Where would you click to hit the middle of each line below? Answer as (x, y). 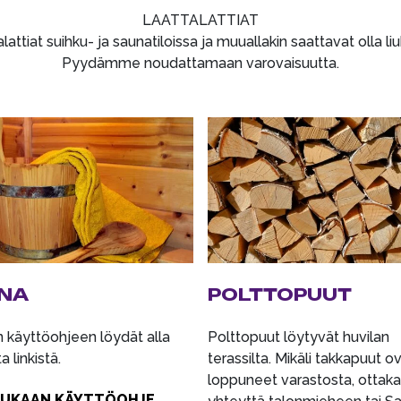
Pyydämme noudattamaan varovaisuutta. (200, 63)
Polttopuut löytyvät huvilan (298, 337)
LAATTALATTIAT (200, 20)
